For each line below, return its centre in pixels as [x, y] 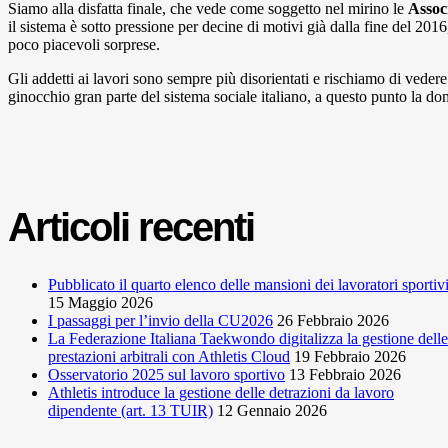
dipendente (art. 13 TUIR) [130, 410]
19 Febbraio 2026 [350, 356]
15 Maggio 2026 [100, 302]
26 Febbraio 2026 [333, 320]
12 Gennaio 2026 [272, 410]
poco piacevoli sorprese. [84, 44]
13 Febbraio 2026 [345, 374]
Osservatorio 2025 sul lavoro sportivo [166, 374]
